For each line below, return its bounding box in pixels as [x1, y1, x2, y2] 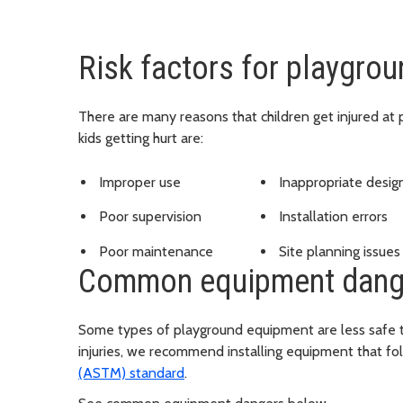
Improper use [99, 173, 181, 191]
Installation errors [279, 208, 388, 226]
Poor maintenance [99, 243, 213, 261]
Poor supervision [99, 208, 201, 226]
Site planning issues [279, 243, 400, 261]
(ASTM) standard [78, 364, 184, 382]
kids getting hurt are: [78, 129, 203, 147]
